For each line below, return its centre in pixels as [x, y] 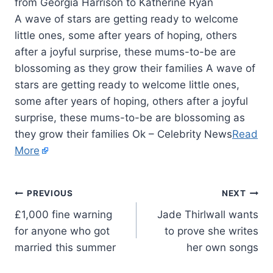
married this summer [65, 247]
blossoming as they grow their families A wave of [135, 68]
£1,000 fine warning [63, 214]
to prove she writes [211, 231]
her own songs [222, 247]
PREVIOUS [50, 193]
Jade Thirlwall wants [208, 214]
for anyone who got [62, 231]
